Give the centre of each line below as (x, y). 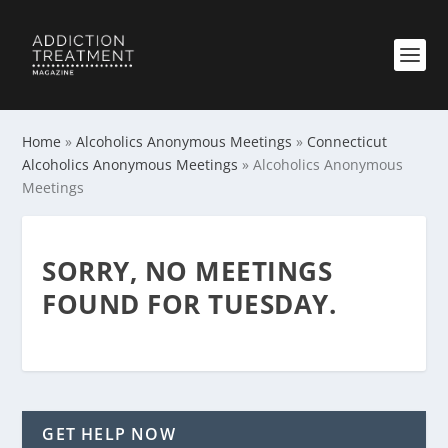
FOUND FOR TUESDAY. (189, 304)
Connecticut (347, 141)
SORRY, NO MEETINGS (187, 271)
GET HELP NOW (109, 434)
